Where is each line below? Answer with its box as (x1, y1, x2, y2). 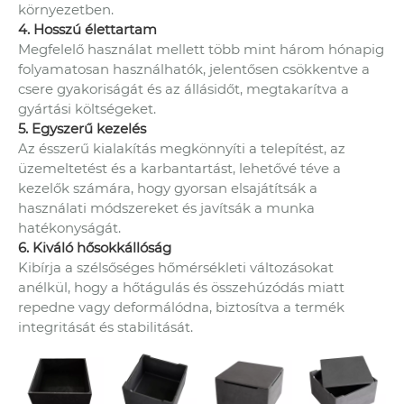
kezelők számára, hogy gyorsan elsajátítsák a (18, 179, 317, 197)
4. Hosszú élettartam (18, 21, 157, 39)
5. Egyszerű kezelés (18, 120, 146, 138)
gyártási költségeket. (18, 100, 156, 118)
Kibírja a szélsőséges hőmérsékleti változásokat (18, 259, 334, 277)
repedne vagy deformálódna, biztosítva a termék (18, 298, 344, 317)
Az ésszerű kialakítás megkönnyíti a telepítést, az (18, 140, 345, 158)
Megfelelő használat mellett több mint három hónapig (18, 41, 384, 59)
